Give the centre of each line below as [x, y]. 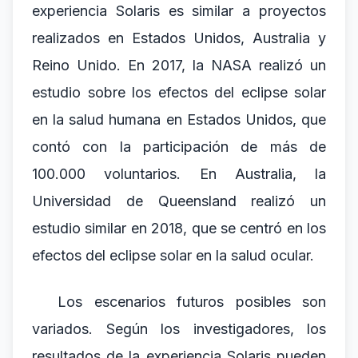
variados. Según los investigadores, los [179, 329]
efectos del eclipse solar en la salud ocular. [173, 255]
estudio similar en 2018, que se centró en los [179, 228]
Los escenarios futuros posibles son [192, 302]
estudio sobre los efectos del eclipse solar [179, 92]
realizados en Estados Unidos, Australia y [179, 38]
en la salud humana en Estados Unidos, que [179, 119]
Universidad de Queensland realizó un [179, 201]
